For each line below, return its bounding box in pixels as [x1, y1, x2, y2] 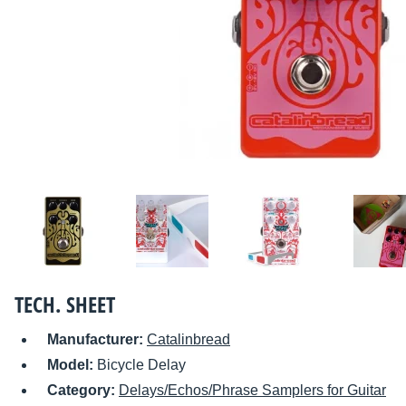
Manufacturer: [47, 332, 147, 348]
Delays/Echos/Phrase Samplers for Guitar [119, 382, 386, 399]
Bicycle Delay [97, 357, 186, 373]
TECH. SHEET [14, 289, 115, 320]
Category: [47, 382, 119, 399]
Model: [47, 357, 97, 373]
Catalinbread [147, 332, 230, 348]
